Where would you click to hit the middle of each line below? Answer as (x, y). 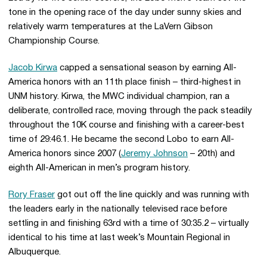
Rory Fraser (32, 195)
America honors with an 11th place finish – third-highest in (125, 82)
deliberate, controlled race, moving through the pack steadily (130, 111)
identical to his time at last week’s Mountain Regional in (119, 238)
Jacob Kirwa (33, 68)
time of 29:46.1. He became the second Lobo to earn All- (121, 139)
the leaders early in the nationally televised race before (118, 209)
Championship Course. (54, 41)
